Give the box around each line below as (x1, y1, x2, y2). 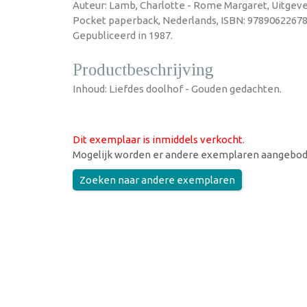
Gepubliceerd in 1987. (73, 29, 173, 41)
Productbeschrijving (73, 60, 214, 79)
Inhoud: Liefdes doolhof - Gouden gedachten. (73, 83, 282, 95)
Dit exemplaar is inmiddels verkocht (73, 134, 243, 145)
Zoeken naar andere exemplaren (79, 174, 235, 186)
